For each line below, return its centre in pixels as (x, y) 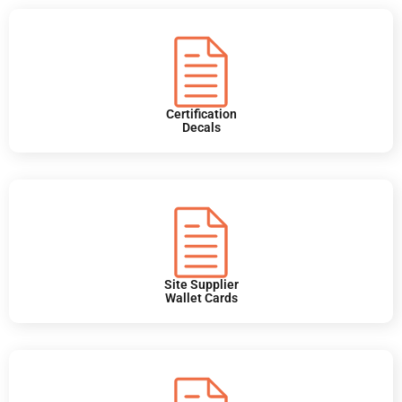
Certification (201, 114)
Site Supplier (201, 285)
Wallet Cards (201, 298)
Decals (201, 128)
